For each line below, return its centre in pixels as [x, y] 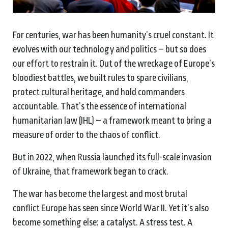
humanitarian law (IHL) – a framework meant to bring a [112, 120]
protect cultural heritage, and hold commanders [99, 92]
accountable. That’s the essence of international [99, 106]
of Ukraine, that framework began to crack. [91, 171]
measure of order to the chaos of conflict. [87, 135]
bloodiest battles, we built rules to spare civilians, [101, 78]
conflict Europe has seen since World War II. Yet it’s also [111, 208]
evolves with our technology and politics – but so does [109, 49]
